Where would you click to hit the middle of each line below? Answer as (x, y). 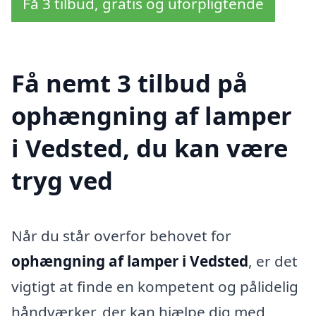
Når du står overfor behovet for (121, 236)
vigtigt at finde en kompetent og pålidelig (155, 287)
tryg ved (62, 181)
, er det (273, 261)
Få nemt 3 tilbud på (129, 83)
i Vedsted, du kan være (150, 148)
